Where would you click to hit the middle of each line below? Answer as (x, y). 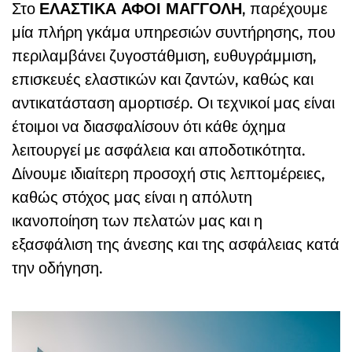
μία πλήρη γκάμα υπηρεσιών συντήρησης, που (174, 32)
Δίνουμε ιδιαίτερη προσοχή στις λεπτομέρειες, (169, 173)
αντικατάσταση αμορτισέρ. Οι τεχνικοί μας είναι (173, 103)
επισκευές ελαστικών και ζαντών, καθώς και (163, 79)
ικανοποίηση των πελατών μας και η (137, 220)
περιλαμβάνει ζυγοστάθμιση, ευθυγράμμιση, (164, 55)
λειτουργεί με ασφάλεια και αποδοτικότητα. (159, 150)
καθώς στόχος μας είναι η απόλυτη (132, 197)
